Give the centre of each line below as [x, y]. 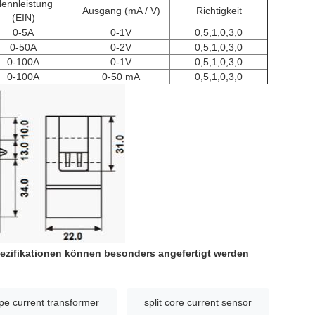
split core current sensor [198, 303]
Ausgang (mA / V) [121, 11]
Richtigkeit [219, 11]
